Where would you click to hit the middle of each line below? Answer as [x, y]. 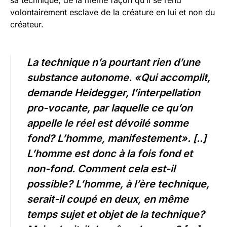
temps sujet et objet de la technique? [116, 215]
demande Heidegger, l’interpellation [113, 93]
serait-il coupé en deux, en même [108, 199]
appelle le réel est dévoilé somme [108, 123]
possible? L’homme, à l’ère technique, [118, 184]
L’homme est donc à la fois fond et [110, 154]
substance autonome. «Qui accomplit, [119, 78]
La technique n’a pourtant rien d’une [113, 63]
